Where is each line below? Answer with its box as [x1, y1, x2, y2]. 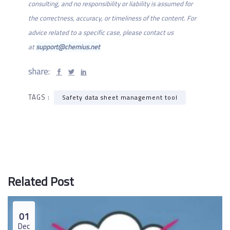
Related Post [8, 172, 74, 191]
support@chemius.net [36, 42, 100, 52]
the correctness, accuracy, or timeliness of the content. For [28, 13, 196, 24]
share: [28, 65, 52, 79]
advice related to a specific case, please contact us [28, 27, 174, 38]
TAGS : [28, 92, 52, 103]
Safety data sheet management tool [62, 92, 178, 103]
